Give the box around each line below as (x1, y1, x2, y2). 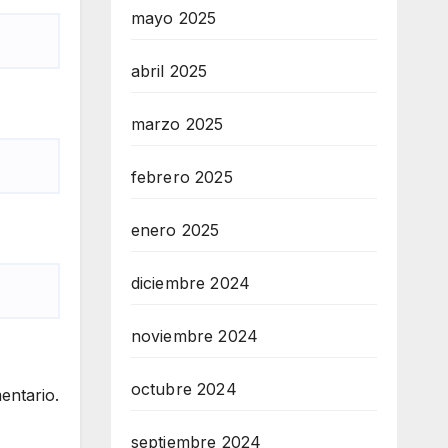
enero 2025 (130, 220, 220, 240)
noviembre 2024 (130, 326, 259, 346)
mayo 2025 (130, 8, 217, 28)
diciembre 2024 (130, 273, 251, 293)
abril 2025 (130, 61, 208, 81)
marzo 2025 (130, 114, 224, 134)
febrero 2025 (130, 167, 233, 187)
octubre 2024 (130, 379, 237, 399)
